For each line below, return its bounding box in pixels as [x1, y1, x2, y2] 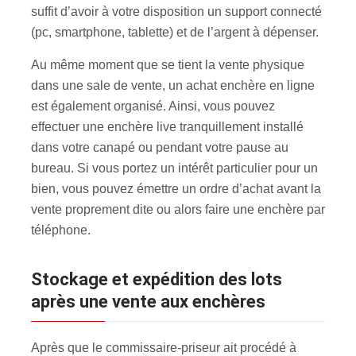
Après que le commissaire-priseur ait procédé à [31, 340, 296, 354]
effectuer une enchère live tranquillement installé [31, 119, 304, 133]
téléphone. [31, 222, 91, 237]
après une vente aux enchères [31, 291, 265, 311]
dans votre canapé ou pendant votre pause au [31, 140, 288, 154]
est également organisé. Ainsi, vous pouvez [31, 99, 275, 113]
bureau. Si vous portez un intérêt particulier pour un [31, 161, 318, 175]
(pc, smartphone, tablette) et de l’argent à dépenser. [31, 25, 319, 39]
